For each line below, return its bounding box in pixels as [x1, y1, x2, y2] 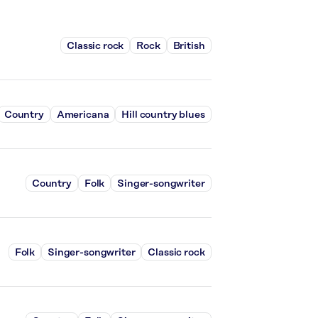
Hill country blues [121, 109, 205, 121]
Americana [56, 109, 109, 121]
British [172, 40, 205, 52]
